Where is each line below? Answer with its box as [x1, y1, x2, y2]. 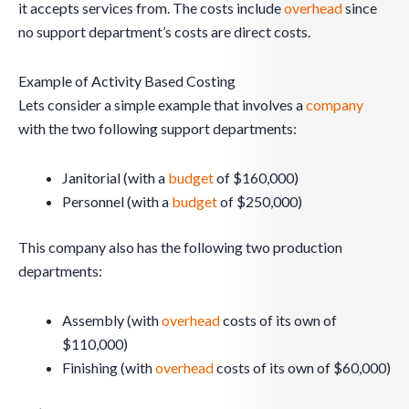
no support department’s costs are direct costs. [18, 23, 310, 41]
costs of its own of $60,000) [214, 359, 391, 377]
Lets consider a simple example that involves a [18, 96, 306, 114]
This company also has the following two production [18, 238, 342, 257]
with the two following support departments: [18, 120, 297, 138]
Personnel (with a [62, 193, 172, 211]
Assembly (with [62, 311, 162, 330]
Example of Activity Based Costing [18, 72, 236, 90]
